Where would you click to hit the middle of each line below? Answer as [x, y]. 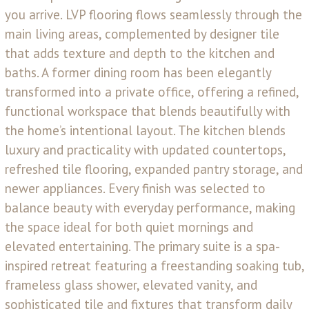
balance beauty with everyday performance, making [150, 208]
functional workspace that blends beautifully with [148, 111]
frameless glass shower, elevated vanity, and [131, 285]
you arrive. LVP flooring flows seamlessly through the [153, 15]
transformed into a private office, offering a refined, [152, 92]
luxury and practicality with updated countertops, [145, 150]
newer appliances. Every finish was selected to [135, 189]
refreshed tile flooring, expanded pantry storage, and [154, 169]
